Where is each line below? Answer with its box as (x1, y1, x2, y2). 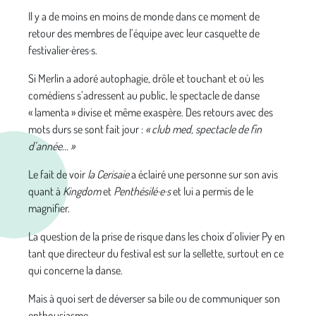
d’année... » (28, 139, 75, 154)
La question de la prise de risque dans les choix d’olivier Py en (28, 229, 285, 244)
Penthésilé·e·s (114, 184, 171, 199)
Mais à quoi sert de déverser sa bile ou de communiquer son (28, 291, 280, 306)
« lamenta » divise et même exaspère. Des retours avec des (28, 105, 273, 120)
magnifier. (28, 201, 70, 216)
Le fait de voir (28, 167, 87, 182)
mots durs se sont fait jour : (28, 122, 145, 137)
